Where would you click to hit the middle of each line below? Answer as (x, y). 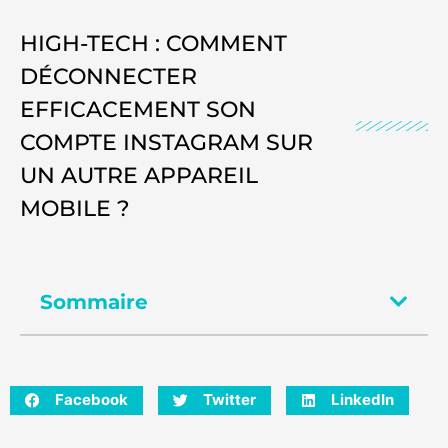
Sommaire (94, 301)
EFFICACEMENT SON (138, 109)
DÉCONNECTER (108, 76)
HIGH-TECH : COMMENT (153, 43)
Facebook (91, 400)
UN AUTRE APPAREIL (139, 175)
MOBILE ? (75, 208)
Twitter (229, 400)
